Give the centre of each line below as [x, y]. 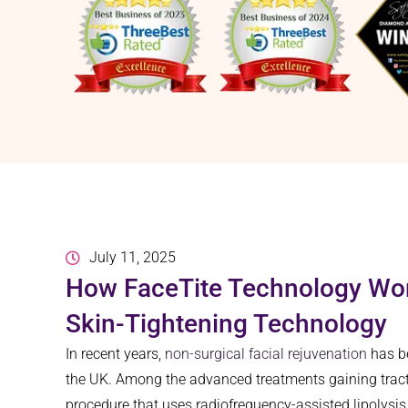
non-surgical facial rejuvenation [266, 354]
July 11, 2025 [133, 258]
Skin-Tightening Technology [226, 324]
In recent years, [115, 354]
